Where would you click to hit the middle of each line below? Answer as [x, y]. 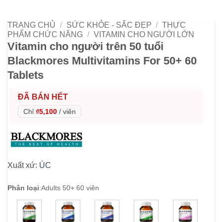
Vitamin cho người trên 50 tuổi [85, 46]
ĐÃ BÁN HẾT [43, 97]
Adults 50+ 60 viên [70, 188]
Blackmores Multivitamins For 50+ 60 [102, 60]
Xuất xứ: [23, 165]
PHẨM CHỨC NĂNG [45, 34]
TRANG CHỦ [31, 25]
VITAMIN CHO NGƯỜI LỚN [144, 34]
